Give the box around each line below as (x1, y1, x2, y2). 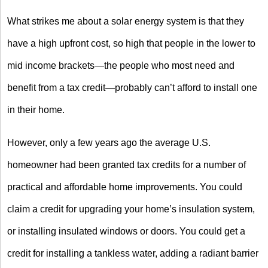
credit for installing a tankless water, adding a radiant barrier (7, 248, 258, 258)
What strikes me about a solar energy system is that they (7, 16, 244, 26)
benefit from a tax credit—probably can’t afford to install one (7, 82, 257, 93)
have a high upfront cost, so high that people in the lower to (7, 38, 255, 48)
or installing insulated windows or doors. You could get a (7, 226, 245, 236)
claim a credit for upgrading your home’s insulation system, (7, 203, 255, 214)
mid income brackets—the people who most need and (7, 60, 234, 71)
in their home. (7, 104, 65, 115)
